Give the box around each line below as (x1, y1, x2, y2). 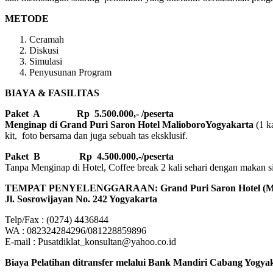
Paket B (5, 151, 40, 162)
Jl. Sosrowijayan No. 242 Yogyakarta (5, 194, 157, 205)
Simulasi (29, 56, 62, 67)
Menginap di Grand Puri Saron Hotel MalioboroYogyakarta (5, 119, 256, 130)
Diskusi (29, 45, 58, 56)
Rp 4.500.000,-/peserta (65, 151, 174, 162)
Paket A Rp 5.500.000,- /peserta (5, 108, 174, 119)
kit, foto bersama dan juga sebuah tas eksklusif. (5, 130, 188, 141)
